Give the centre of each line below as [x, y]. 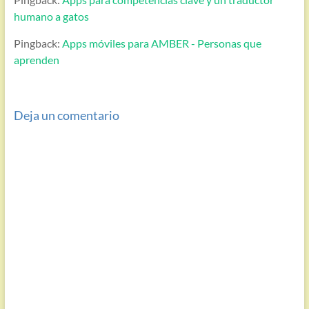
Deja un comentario [66, 115]
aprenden [36, 60]
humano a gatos [51, 17]
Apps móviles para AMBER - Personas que [161, 43]
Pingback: [38, 43]
